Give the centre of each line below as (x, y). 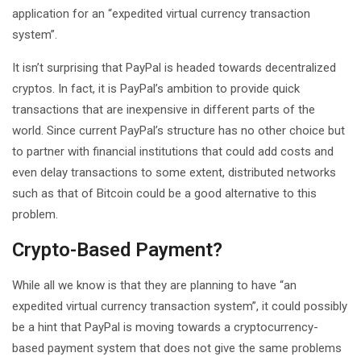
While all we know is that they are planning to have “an (154, 285)
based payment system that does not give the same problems (177, 348)
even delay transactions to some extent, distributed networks (174, 172)
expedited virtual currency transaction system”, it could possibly (180, 306)
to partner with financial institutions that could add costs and (173, 151)
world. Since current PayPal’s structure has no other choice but (178, 130)
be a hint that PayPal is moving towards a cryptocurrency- (165, 327)
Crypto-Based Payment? (117, 249)
